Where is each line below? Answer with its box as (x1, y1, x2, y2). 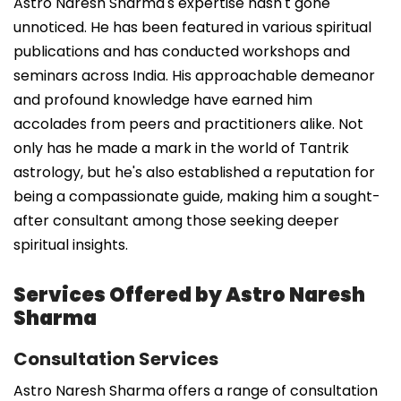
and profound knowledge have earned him (13, 89, 312, 110)
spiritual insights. (13, 234, 128, 255)
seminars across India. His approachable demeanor (13, 64, 375, 86)
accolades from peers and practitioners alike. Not (13, 113, 363, 134)
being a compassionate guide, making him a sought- (13, 185, 380, 207)
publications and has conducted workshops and (13, 40, 350, 62)
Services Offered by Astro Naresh (13, 280, 365, 309)
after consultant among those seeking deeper (13, 209, 339, 231)
